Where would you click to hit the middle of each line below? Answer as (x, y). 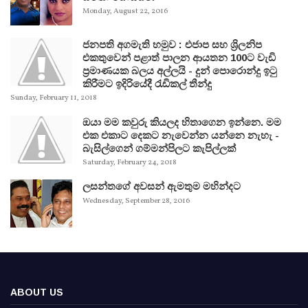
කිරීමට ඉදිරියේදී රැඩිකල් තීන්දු (147, 83)
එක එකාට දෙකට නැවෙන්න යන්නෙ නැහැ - (181, 135)
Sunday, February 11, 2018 (54, 98)
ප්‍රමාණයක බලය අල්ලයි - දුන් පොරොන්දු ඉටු (180, 70)
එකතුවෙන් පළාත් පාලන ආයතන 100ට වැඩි (179, 57)
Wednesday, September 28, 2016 (136, 201)
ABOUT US (37, 293)
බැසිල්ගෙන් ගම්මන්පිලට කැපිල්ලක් (159, 148)
